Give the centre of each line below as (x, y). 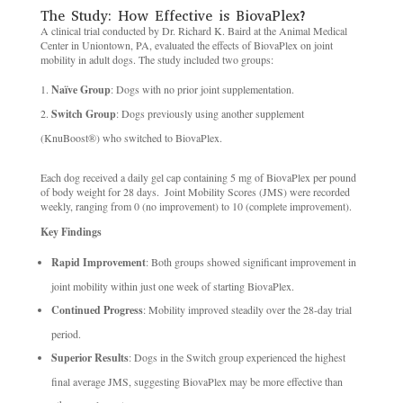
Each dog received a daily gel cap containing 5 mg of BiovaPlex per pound (198, 178)
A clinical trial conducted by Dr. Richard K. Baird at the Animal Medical (193, 31)
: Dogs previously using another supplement (210, 114)
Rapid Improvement (98, 263)
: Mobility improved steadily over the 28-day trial (247, 310)
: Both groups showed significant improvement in (251, 262)
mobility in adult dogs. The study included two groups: (157, 60)
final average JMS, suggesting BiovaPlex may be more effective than (197, 382)
